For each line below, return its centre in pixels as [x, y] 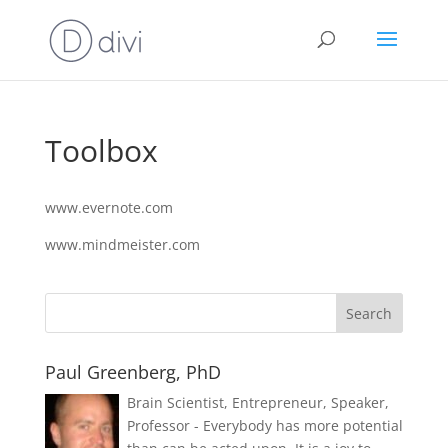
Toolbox [101, 150]
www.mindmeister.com [122, 244]
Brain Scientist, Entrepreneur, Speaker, [257, 402]
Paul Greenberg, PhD [132, 372]
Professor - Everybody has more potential [264, 425]
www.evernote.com [108, 207]
